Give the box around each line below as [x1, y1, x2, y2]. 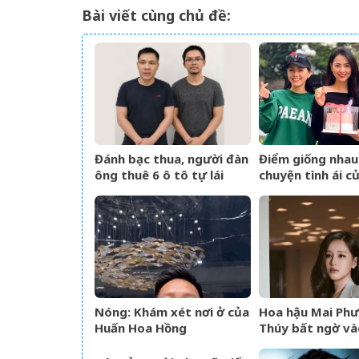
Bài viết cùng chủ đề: [82, 5, 231, 25]
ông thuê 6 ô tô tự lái [95, 166, 224, 183]
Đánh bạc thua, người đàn [95, 150, 248, 167]
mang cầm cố [95, 182, 173, 199]
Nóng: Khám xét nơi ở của [95, 303, 249, 320]
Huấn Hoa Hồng [95, 319, 187, 336]
